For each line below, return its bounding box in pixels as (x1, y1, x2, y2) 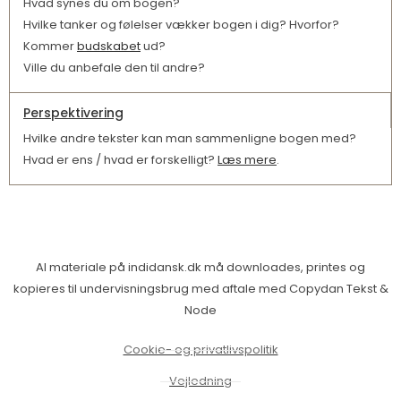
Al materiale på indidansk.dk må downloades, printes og (36, 259, 365, 277)
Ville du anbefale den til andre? (23, 59, 205, 77)
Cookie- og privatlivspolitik (123, 341, 278, 359)
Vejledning (169, 372, 232, 390)
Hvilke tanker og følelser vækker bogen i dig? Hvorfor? (23, 16, 339, 34)
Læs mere (218, 151, 277, 169)
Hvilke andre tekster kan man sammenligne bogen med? (23, 130, 356, 148)
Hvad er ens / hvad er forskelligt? (23, 151, 218, 169)
